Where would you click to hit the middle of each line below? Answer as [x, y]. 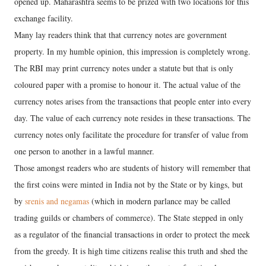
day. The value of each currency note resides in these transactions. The [132, 118]
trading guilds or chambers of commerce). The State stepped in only [129, 218]
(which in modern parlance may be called [160, 201]
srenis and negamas [57, 201]
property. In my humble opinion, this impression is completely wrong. [132, 51]
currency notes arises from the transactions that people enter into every [133, 101]
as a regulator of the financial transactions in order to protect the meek [132, 234]
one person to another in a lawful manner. [84, 151]
